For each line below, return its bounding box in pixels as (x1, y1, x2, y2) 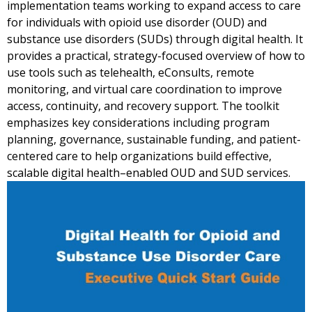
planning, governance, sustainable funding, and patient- (7, 132, 301, 147)
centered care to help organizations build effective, (7, 148, 272, 164)
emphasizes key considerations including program (7, 115, 270, 130)
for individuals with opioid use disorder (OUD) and (7, 15, 267, 30)
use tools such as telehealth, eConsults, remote (7, 65, 254, 80)
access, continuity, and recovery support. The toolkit (7, 98, 279, 114)
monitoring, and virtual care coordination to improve (7, 81, 282, 97)
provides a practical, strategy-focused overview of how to (7, 48, 305, 63)
